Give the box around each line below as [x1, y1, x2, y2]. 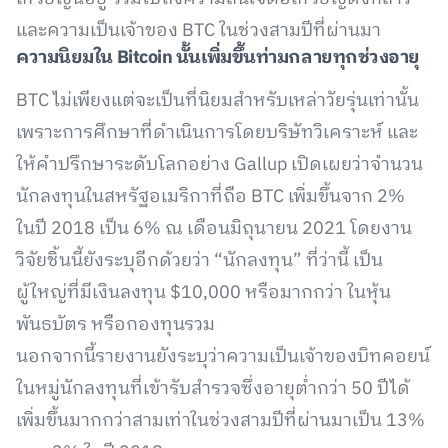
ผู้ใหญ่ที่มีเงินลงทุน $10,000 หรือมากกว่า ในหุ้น [16, 278, 391, 308]
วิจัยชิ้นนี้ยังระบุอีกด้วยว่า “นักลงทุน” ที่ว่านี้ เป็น [16, 246, 383, 276]
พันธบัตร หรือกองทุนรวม [16, 310, 215, 340]
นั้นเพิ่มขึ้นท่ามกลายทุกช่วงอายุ [175, 43, 421, 73]
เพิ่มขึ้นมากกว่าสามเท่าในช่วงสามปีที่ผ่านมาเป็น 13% [16, 406, 425, 436]
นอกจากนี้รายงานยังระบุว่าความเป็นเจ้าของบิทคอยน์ [16, 342, 430, 372]
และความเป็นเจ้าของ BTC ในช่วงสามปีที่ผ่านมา [16, 16, 381, 46]
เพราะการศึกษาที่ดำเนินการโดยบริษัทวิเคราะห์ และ [16, 118, 418, 148]
